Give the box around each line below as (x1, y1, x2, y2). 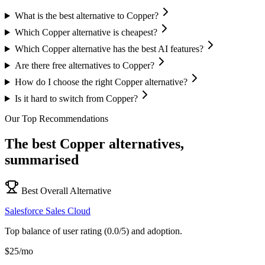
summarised (5, 151, 79, 167)
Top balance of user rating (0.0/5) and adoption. (5, 225, 182, 236)
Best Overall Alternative (21, 185, 111, 196)
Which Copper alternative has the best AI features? (14, 44, 203, 54)
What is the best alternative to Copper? (14, 11, 159, 21)
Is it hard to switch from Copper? (14, 93, 138, 104)
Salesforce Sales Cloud (5, 205, 91, 216)
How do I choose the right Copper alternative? (14, 77, 188, 88)
